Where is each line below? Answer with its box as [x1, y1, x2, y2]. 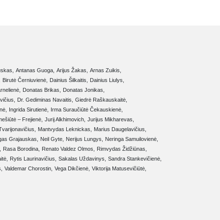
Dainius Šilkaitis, [50, 77, 88, 83]
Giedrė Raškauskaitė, [75, 97, 127, 103]
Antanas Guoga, [16, 67, 55, 74]
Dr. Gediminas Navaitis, [17, 97, 73, 103]
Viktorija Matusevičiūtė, [92, 165, 146, 172]
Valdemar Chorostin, [4, 165, 53, 172]
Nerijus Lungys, [66, 136, 103, 142]
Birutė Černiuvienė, [2, 77, 48, 83]
